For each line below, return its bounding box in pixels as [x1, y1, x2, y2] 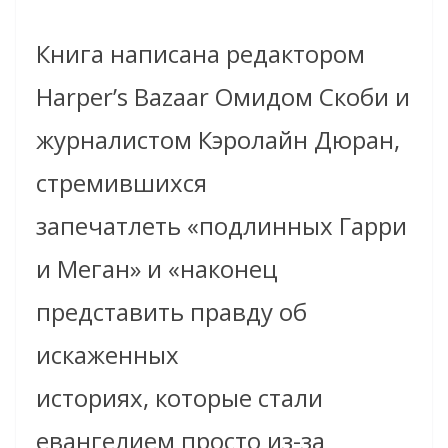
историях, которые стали [36, 381, 323, 415]
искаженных [36, 338, 179, 372]
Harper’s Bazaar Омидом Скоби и [36, 80, 410, 114]
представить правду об [36, 295, 307, 329]
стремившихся [36, 166, 207, 200]
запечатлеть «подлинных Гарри [36, 209, 407, 243]
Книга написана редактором [36, 37, 365, 71]
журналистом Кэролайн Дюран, [36, 123, 400, 157]
